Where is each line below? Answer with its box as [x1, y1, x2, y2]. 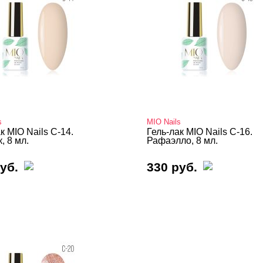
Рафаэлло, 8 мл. [147, 136, 218, 146]
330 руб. [147, 160, 197, 174]
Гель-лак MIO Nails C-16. [147, 127, 252, 137]
